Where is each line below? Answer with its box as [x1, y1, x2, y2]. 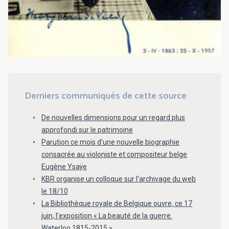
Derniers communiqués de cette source [25, 88, 187, 104]
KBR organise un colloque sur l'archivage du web [41, 175, 196, 184]
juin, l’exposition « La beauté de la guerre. [41, 212, 172, 220]
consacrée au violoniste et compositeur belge [41, 150, 187, 159]
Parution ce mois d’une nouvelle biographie [41, 138, 179, 147]
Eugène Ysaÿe [41, 163, 87, 171]
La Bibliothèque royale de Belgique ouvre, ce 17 [41, 199, 192, 208]
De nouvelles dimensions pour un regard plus [41, 113, 185, 122]
